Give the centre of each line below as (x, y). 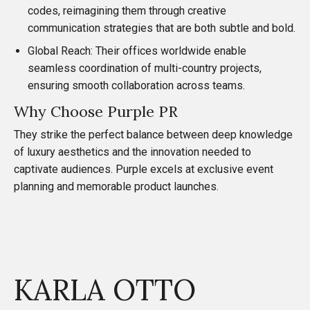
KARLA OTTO (105, 290)
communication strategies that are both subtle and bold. (162, 28)
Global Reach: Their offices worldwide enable (137, 51)
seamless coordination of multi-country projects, (145, 68)
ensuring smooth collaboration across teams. (136, 85)
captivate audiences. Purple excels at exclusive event (144, 169)
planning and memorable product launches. (116, 186)
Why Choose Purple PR (96, 111)
